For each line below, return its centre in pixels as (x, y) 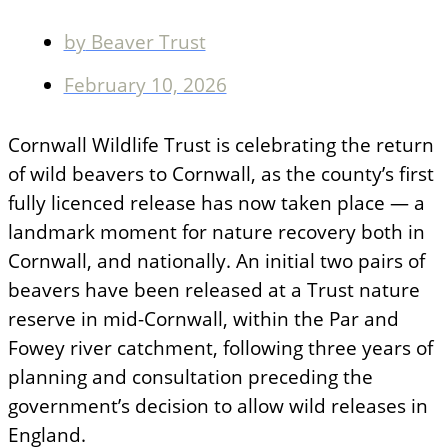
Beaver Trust (145, 42)
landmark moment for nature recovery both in (216, 232)
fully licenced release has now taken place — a (216, 203)
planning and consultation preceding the (190, 377)
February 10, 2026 (145, 85)
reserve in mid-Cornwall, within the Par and (203, 319)
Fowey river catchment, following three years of (220, 348)
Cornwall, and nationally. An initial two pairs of (216, 261)
